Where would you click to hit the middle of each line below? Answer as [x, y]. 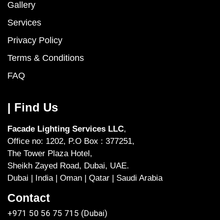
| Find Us [33, 107]
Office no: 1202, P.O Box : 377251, [71, 141]
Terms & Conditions [46, 58]
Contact [29, 198]
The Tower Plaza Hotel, [50, 153]
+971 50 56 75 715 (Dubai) [57, 213]
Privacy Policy [35, 40]
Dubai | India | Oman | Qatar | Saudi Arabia [85, 178]
